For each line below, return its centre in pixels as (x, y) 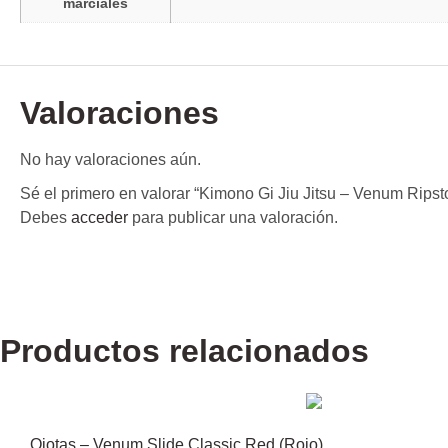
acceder (99, 217)
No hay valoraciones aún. (110, 159)
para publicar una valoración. (233, 217)
